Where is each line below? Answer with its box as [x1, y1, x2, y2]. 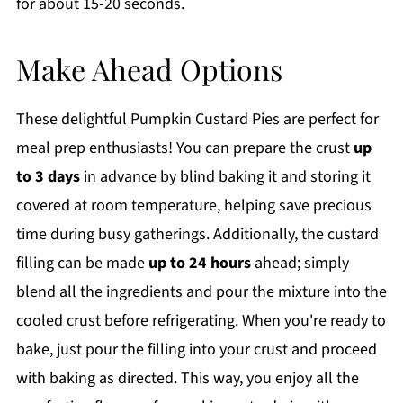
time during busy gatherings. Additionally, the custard [15, 223, 379, 246]
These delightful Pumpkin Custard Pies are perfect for [15, 108, 379, 131]
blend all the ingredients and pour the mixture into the [15, 281, 387, 304]
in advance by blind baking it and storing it [79, 166, 371, 189]
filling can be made [15, 252, 148, 275]
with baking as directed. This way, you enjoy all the [15, 367, 359, 390]
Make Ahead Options [15, 49, 282, 89]
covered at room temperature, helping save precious [15, 194, 372, 218]
